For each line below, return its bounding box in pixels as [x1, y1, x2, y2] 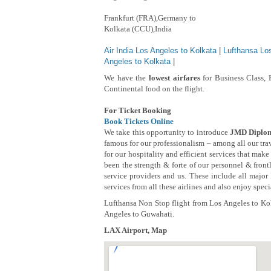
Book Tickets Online [104, 117, 174, 126]
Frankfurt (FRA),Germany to [104, 13, 196, 23]
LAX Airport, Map [104, 226, 167, 235]
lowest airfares [148, 73, 200, 83]
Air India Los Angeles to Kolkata [104, 46, 217, 56]
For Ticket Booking [104, 106, 171, 116]
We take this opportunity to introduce [104, 128, 230, 137]
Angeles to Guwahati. [104, 209, 174, 219]
